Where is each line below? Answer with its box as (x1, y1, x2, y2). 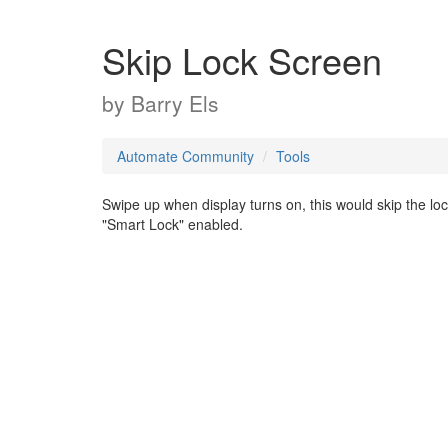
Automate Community (117, 146, 254, 166)
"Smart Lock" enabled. (102, 214, 243, 234)
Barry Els (131, 88, 219, 118)
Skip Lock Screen (102, 34, 382, 85)
